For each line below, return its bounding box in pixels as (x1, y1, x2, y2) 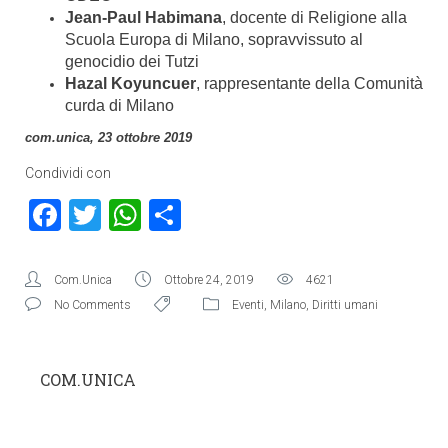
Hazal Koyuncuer (65, 75, 196, 92)
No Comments (54, 298, 131, 312)
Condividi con (25, 165, 111, 181)
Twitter (101, 196, 199, 234)
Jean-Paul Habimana (65, 9, 222, 26)
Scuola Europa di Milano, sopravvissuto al (65, 31, 363, 48)
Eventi (232, 298, 264, 312)
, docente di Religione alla (222, 9, 407, 26)
